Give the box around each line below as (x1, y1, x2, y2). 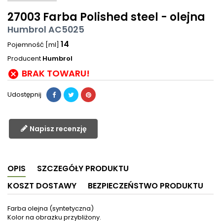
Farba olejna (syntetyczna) (7, 204, 94, 214)
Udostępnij (7, 90, 41, 100)
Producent (7, 54, 41, 64)
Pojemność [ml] (7, 40, 61, 50)
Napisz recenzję (29, 124, 87, 134)
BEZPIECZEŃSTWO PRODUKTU (88, 180, 203, 192)
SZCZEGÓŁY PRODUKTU (37, 163, 129, 175)
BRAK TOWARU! (22, 67, 90, 80)
